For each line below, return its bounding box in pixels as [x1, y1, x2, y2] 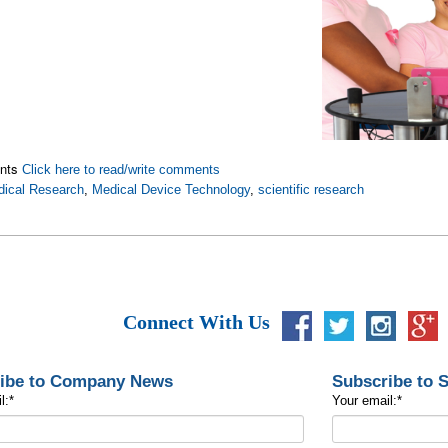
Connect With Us [122, 311, 270, 334]
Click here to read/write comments [22, 162, 221, 178]
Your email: [331, 393, 397, 409]
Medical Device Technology [92, 182, 251, 198]
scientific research [258, 182, 365, 198]
